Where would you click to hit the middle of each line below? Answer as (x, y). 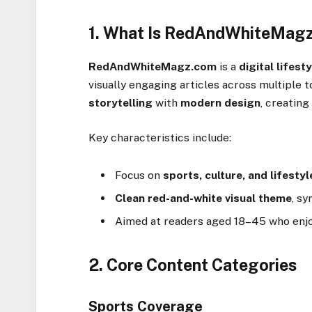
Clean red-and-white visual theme (204, 198)
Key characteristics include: (160, 138)
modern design (221, 103)
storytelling (121, 103)
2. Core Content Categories (193, 265)
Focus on (139, 175)
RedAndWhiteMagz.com (153, 67)
